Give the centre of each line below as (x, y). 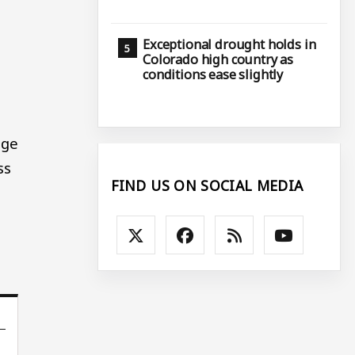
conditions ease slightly (213, 75)
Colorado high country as (218, 60)
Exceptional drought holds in (229, 45)
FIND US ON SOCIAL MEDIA (207, 185)
